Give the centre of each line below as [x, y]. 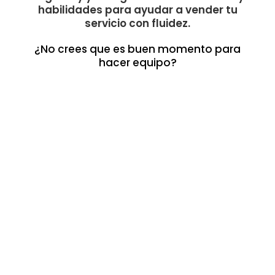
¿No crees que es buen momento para [137, 49]
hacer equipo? [137, 63]
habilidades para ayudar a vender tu [137, 10]
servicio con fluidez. [137, 24]
